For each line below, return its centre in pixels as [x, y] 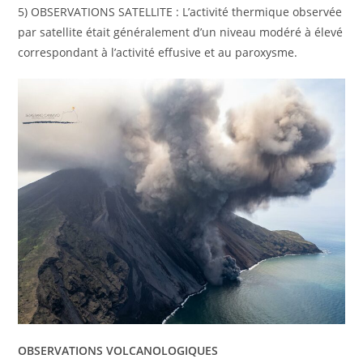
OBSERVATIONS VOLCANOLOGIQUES [118, 350]
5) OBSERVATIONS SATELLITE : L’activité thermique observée [180, 12]
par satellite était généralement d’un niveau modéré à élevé [181, 32]
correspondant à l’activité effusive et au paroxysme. [158, 53]
